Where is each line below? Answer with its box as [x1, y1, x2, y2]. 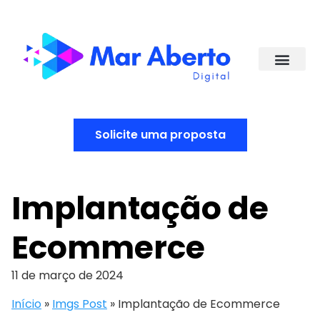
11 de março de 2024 [11, 266, 124, 284]
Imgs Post [52, 295, 107, 312]
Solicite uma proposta [94, 126, 226, 143]
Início [11, 295, 41, 312]
